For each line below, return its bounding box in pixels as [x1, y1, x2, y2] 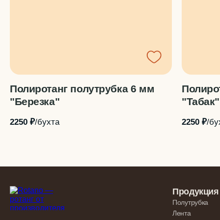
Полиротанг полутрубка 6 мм [10, 83, 155, 94]
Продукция [172, 187, 219, 196]
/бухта [35, 117, 59, 127]
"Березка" [10, 96, 60, 107]
